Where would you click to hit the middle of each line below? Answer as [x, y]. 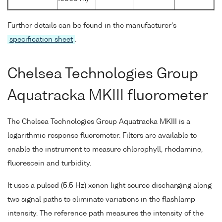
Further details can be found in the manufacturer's [92, 26]
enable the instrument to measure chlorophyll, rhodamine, [105, 150]
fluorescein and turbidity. [49, 164]
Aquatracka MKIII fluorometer [108, 96]
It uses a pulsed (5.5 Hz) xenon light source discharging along [110, 186]
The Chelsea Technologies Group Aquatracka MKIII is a [99, 122]
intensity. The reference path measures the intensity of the [106, 214]
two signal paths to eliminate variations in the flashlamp [101, 200]
